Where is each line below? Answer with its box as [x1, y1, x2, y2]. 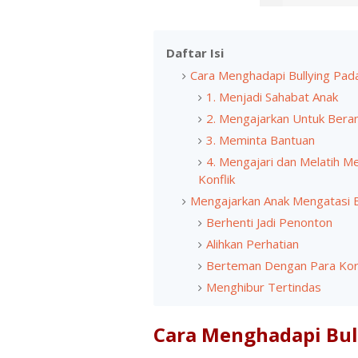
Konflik [198, 171, 235, 187]
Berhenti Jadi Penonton [206, 214, 332, 230]
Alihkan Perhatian [206, 236, 299, 252]
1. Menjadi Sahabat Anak [206, 89, 338, 105]
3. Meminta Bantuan [206, 132, 315, 148]
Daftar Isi [166, 45, 224, 61]
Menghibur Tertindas [206, 279, 321, 295]
